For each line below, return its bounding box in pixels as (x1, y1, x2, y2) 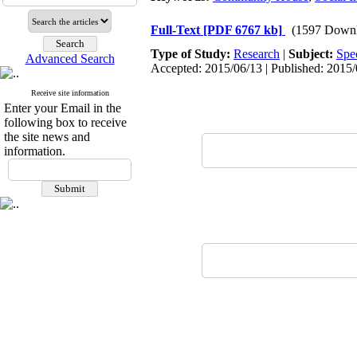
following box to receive (4, 116, 127, 129)
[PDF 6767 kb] (203, 23, 282, 37)
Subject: (288, 47, 336, 61)
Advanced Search (25, 52, 115, 65)
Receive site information (30, 88, 109, 97)
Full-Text (151, 23, 203, 37)
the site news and (4, 130, 90, 143)
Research (233, 47, 280, 61)
